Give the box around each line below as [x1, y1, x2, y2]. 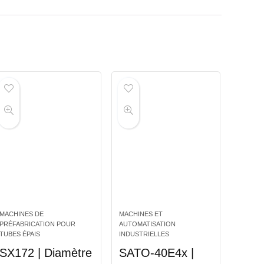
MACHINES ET [118, 210, 163, 218]
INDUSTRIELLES [118, 230, 169, 238]
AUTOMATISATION [118, 220, 176, 228]
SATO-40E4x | [118, 246, 194, 260]
